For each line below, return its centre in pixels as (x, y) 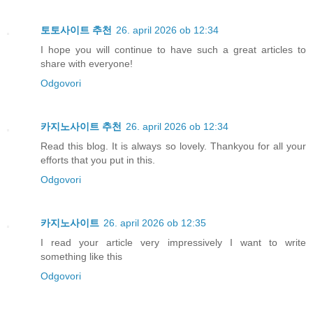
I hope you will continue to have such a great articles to (173, 49)
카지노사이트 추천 (81, 126)
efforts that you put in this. (98, 160)
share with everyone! (87, 63)
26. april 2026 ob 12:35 (155, 223)
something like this (81, 256)
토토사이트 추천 (76, 30)
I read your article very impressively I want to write (173, 242)
